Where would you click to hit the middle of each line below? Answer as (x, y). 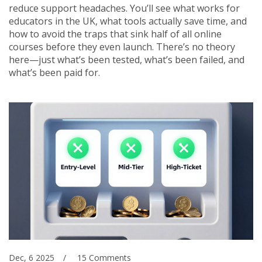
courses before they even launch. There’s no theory (122, 47)
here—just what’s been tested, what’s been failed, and (127, 60)
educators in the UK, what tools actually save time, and (128, 21)
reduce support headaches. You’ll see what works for (124, 8)
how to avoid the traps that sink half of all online (115, 34)
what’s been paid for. (54, 73)
